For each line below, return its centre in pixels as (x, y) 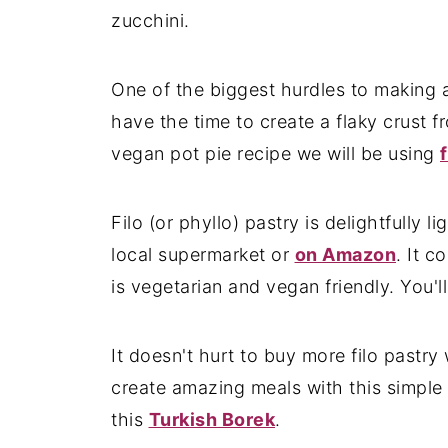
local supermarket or (203, 254)
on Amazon (345, 254)
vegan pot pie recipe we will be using (275, 153)
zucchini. (150, 20)
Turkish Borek (211, 419)
